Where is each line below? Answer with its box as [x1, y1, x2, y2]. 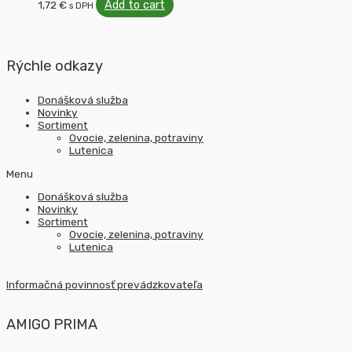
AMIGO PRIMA [6, 315, 97, 333]
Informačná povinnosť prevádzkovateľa [6, 278, 203, 291]
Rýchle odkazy [6, 57, 103, 75]
